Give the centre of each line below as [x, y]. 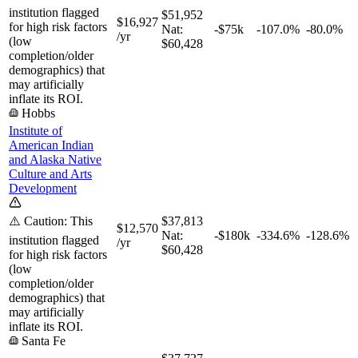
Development [43, 188]
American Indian [51, 145]
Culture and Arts [50, 173]
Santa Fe [44, 340]
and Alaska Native [55, 159]
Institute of [36, 130]
